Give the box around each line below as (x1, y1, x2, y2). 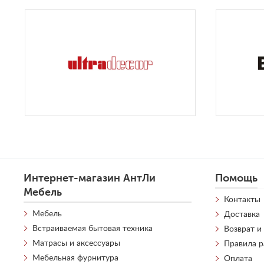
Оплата (224, 254, 253, 263)
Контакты (224, 195, 261, 204)
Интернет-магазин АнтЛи (24, 171, 156, 184)
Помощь (215, 171, 258, 184)
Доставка (224, 210, 260, 219)
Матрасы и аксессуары (32, 239, 120, 247)
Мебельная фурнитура (32, 253, 118, 262)
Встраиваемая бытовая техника (32, 224, 153, 233)
